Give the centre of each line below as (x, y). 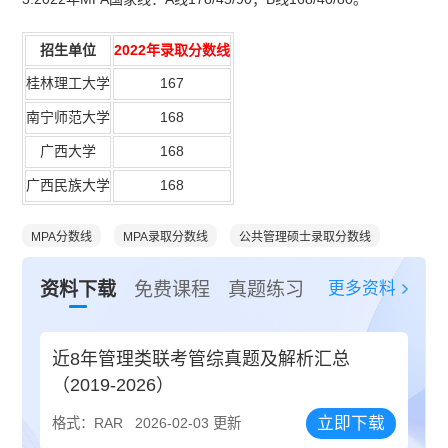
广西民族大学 (68, 184)
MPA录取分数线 (166, 236)
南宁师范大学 (68, 116)
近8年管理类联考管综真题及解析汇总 (201, 359)
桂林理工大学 (68, 82)
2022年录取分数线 (172, 49)
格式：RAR (88, 423)
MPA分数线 (62, 236)
